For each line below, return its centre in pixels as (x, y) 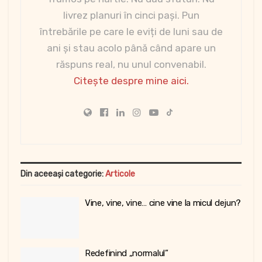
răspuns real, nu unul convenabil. (131, 64)
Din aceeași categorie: (63, 174)
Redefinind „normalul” (127, 254)
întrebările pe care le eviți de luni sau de (131, 31)
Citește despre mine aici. (131, 80)
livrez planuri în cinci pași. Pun (131, 15)
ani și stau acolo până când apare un (131, 48)
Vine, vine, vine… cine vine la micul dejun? (163, 203)
